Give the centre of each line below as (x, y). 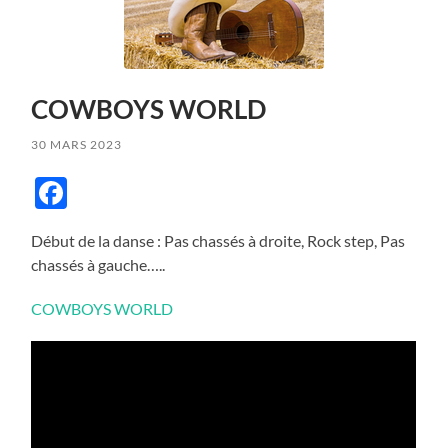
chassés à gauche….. (98, 264)
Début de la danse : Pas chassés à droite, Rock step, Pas (218, 240)
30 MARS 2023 (77, 144)
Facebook (136, 192)
